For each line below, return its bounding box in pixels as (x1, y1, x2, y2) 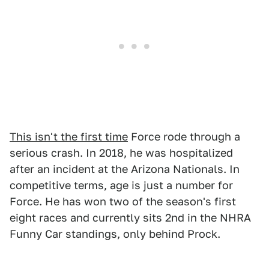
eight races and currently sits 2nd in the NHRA (10, 211, 251, 225)
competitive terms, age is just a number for (10, 179, 233, 192)
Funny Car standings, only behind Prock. (10, 228, 220, 241)
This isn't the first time (10, 130, 128, 144)
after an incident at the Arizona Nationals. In (10, 163, 240, 176)
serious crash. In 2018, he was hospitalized (10, 147, 233, 160)
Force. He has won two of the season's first (10, 195, 236, 208)
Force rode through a (128, 130, 240, 144)
